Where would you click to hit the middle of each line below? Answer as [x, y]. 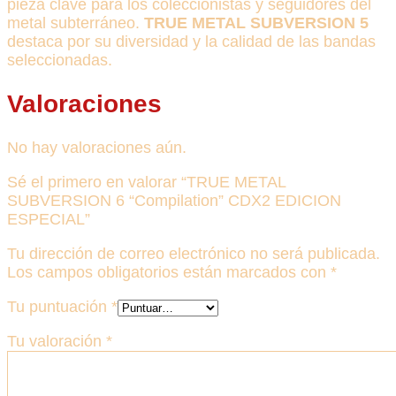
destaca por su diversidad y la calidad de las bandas [191, 42]
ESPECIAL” [49, 220]
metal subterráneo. [76, 23]
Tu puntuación [59, 307]
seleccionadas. [60, 61]
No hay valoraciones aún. [97, 148]
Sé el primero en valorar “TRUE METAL [146, 183]
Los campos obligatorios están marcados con [169, 273]
